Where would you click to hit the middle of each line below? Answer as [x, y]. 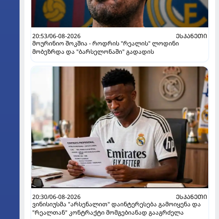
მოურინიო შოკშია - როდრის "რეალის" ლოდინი [106, 43]
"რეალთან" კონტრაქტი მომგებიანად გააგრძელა [108, 213]
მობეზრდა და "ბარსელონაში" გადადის [93, 51]
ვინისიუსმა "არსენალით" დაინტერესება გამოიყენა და [117, 204]
